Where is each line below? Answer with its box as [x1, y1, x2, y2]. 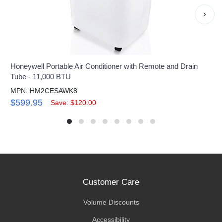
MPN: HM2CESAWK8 [10, 86, 78, 95]
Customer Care [83, 177, 139, 187]
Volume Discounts [83, 198, 139, 206]
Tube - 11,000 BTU [10, 72, 71, 81]
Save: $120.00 [51, 98, 97, 107]
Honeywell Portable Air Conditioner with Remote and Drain [10, 61, 198, 70]
